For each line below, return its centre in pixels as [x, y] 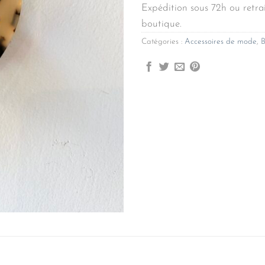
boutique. [161, 24]
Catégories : [163, 42]
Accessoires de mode [221, 42]
